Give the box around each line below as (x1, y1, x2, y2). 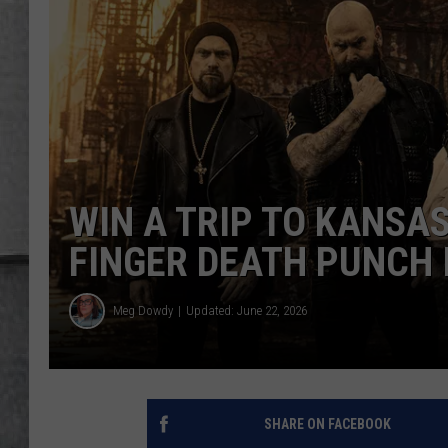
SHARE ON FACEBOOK (263, 415, 391, 432)
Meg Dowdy (113, 303, 173, 319)
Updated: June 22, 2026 (186, 303, 307, 319)
